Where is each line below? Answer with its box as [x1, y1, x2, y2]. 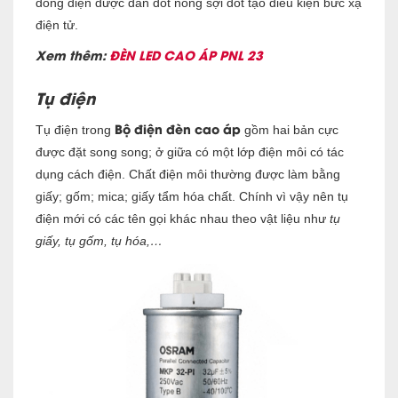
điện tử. [36, 17, 78, 32]
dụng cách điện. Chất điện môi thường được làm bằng [36, 166, 340, 181]
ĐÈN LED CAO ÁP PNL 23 [109, 44, 263, 64]
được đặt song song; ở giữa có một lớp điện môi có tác [36, 144, 344, 159]
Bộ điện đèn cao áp [115, 118, 241, 138]
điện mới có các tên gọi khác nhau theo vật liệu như [36, 211, 330, 226]
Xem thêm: [36, 44, 109, 64]
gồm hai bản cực [241, 122, 338, 137]
